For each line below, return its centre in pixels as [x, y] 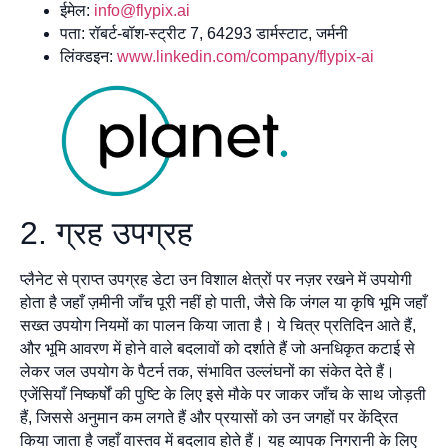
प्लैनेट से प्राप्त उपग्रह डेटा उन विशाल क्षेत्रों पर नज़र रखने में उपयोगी [216, 279]
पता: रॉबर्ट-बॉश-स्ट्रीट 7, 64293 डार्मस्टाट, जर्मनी [204, 34]
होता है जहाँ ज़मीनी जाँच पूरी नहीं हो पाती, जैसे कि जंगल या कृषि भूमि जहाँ [223, 302]
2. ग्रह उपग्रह [106, 232]
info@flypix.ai [142, 11]
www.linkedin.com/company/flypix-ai [245, 57]
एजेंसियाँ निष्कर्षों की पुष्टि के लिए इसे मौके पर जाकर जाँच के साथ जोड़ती [223, 394]
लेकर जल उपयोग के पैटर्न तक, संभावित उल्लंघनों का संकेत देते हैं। [207, 371]
